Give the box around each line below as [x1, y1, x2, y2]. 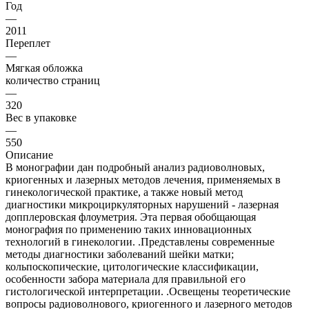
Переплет [6, 37, 50, 49]
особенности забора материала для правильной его [6, 272, 246, 285]
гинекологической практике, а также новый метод [6, 186, 243, 198]
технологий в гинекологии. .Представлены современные [6, 235, 275, 248]
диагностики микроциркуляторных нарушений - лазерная [6, 198, 279, 210]
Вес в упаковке [6, 111, 77, 123]
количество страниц [6, 74, 100, 86]
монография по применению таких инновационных [6, 223, 252, 235]
